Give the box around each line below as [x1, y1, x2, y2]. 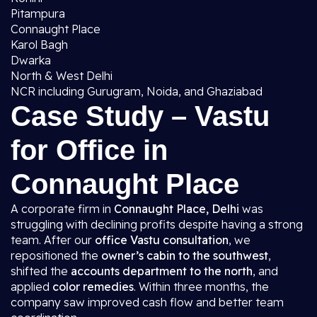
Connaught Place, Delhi [114, 202, 239, 216]
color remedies [52, 279, 134, 294]
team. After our [11, 233, 95, 247]
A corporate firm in [11, 202, 114, 216]
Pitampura [11, 6, 65, 21]
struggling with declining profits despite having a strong [11, 217, 303, 231]
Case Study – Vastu [11, 100, 270, 132]
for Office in [11, 134, 168, 166]
